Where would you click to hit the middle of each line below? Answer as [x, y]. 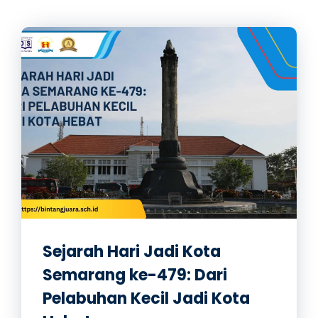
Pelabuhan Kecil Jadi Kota [146, 298]
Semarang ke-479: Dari [135, 275]
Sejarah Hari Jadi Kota [132, 252]
